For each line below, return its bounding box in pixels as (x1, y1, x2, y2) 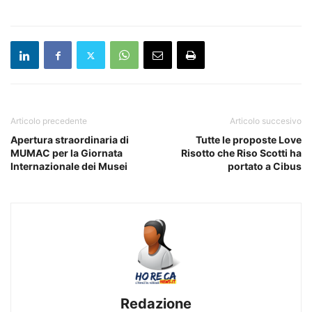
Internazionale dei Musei (10, 160, 127, 173)
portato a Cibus (228, 160, 302, 173)
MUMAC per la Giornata (10, 147, 123, 159)
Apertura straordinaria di (10, 134, 129, 146)
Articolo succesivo (230, 116, 302, 127)
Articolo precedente (10, 116, 87, 127)
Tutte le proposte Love (196, 134, 302, 146)
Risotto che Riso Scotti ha (181, 147, 302, 159)
